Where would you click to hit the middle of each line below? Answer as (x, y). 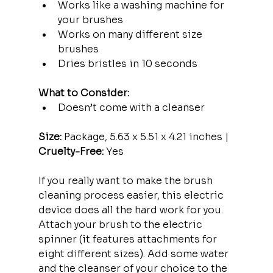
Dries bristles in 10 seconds (127, 63)
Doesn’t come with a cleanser (131, 107)
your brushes (90, 19)
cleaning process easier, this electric (132, 195)
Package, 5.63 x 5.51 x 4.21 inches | (146, 136)
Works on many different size (131, 34)
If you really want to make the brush (126, 180)
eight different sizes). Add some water (134, 253)
